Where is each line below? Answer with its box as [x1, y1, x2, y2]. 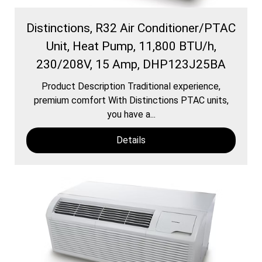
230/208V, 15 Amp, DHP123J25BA [36, 57, 226, 71]
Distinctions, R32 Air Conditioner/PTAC [26, 20, 236, 35]
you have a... [106, 108, 156, 120]
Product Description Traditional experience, [42, 80, 220, 92]
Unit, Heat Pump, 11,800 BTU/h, [46, 39, 216, 53]
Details [116, 134, 146, 146]
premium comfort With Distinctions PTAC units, [33, 94, 229, 106]
